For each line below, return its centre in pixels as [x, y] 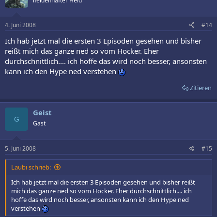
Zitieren [201, 88]
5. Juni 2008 [20, 148]
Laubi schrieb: [31, 167]
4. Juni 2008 [20, 25]
